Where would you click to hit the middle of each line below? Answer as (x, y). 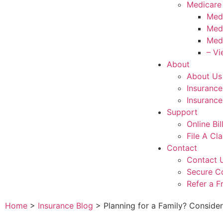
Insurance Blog (65, 206)
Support (182, 112)
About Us (204, 76)
